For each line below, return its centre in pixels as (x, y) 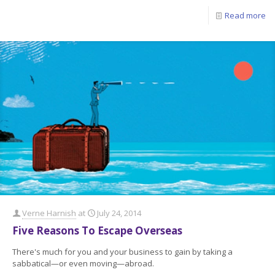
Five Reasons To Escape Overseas (97, 231)
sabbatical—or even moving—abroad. (83, 264)
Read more (245, 15)
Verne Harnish (49, 213)
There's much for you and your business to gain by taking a (122, 252)
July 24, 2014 (119, 213)
